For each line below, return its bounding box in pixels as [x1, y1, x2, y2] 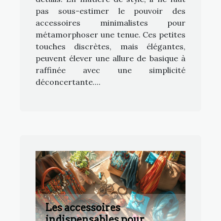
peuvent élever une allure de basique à [36, 53, 185, 63]
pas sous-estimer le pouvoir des [36, 5, 185, 16]
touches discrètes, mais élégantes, [36, 41, 185, 51]
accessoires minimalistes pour [36, 17, 185, 28]
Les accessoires [45, 202, 120, 214]
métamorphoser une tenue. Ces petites [36, 29, 185, 39]
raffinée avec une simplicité [36, 65, 185, 75]
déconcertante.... [36, 76, 101, 87]
